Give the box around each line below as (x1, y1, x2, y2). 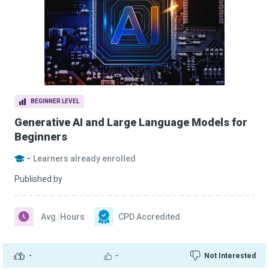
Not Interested (204, 251, 256, 260)
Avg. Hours (41, 212, 85, 222)
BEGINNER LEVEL (31, 98, 79, 104)
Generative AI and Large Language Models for (14, 116, 247, 128)
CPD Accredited (118, 212, 180, 222)
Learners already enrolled (33, 154, 136, 163)
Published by (14, 174, 62, 184)
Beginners (14, 130, 67, 143)
